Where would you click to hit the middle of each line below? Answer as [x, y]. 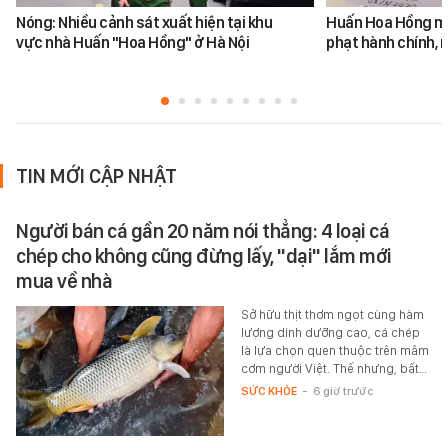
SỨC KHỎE [268, 390]
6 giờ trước [342, 390]
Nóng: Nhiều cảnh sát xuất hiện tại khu [144, 22]
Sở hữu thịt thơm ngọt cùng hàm [332, 314]
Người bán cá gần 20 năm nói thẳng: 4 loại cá [202, 230]
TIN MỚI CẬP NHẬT [96, 175]
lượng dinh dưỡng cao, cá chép [330, 332]
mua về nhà [64, 280]
